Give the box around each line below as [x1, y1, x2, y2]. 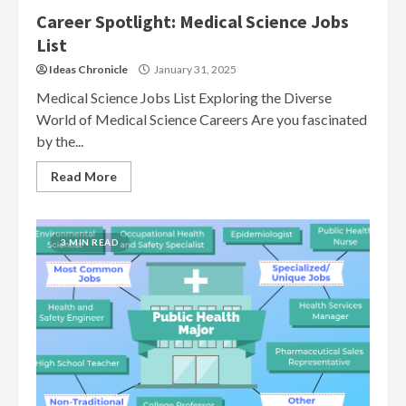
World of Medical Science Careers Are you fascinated [36, 111, 367, 128]
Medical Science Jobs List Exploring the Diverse [36, 89, 332, 106]
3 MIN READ [61, 237, 119, 247]
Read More [51, 169, 117, 184]
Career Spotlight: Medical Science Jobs [36, 10, 349, 33]
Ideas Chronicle [49, 63, 128, 76]
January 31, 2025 [152, 63, 237, 76]
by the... [36, 132, 83, 150]
